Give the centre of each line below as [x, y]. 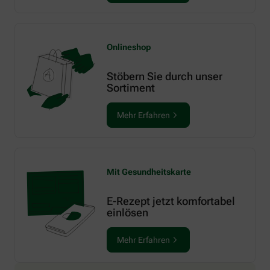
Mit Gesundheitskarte [149, 171]
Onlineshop [129, 47]
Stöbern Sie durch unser [165, 76]
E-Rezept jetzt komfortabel [171, 201]
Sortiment [131, 87]
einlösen [127, 212]
